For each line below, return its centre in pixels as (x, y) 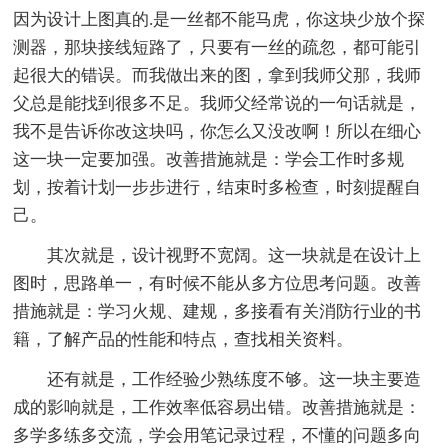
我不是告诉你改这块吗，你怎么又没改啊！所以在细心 (217, 131)
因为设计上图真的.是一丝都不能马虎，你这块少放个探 (219, 19)
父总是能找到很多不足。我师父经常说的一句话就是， (217, 103)
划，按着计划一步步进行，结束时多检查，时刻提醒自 (217, 187)
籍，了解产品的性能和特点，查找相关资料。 (183, 339)
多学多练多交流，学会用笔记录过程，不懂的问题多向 (217, 435)
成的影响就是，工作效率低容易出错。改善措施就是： (217, 407)
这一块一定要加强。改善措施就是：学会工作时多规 (209, 159)
